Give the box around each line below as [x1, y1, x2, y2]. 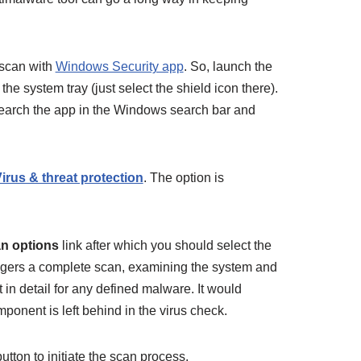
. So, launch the [183, 60, 272, 73]
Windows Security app [55, 60, 184, 73]
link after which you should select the [58, 239, 272, 252]
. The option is [143, 171, 224, 185]
